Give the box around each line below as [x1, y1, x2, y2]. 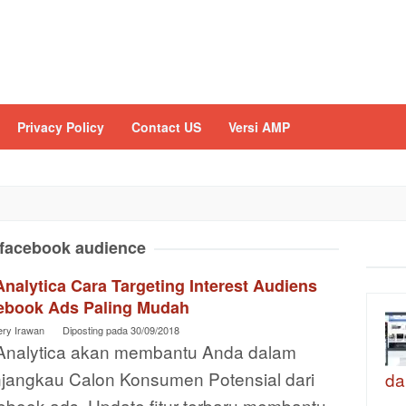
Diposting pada [63, 323, 130, 337]
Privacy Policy [17, 118, 104, 136]
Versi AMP [228, 118, 290, 136]
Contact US [131, 118, 201, 136]
